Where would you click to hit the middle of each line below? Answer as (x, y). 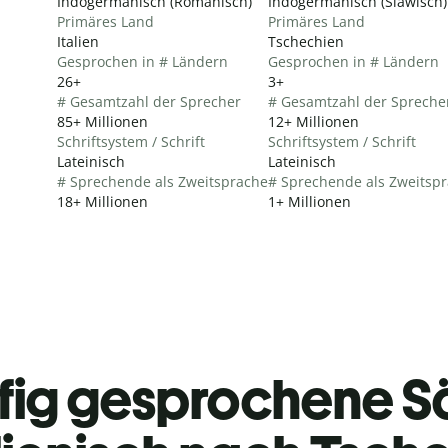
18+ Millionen (102, 201)
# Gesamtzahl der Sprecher (149, 101)
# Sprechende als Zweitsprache (162, 181)
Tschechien (306, 41)
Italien (78, 41)
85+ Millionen (102, 121)
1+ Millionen (309, 201)
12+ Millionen (313, 121)
